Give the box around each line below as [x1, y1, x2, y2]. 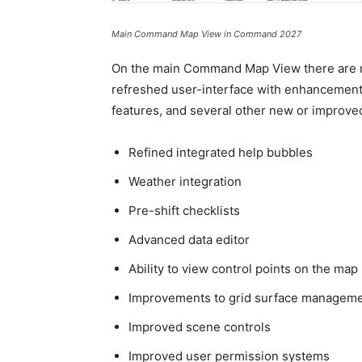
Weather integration [128, 174, 242, 190]
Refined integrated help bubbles [128, 145, 313, 161]
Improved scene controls [128, 319, 271, 335]
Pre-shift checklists [128, 203, 243, 219]
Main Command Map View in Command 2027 [112, 28, 301, 40]
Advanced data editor [128, 232, 250, 248]
